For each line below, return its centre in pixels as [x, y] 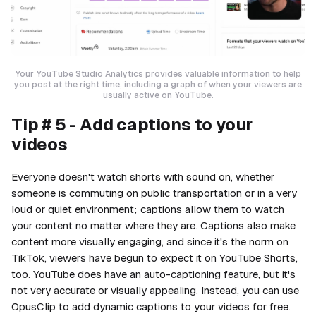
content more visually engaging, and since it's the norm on [150, 242]
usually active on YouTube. [158, 96]
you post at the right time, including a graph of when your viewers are [158, 85]
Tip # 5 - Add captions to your [132, 125]
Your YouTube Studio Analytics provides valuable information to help [158, 74]
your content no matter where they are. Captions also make [153, 226]
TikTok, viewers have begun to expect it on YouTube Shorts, [154, 258]
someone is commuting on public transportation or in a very [154, 193]
